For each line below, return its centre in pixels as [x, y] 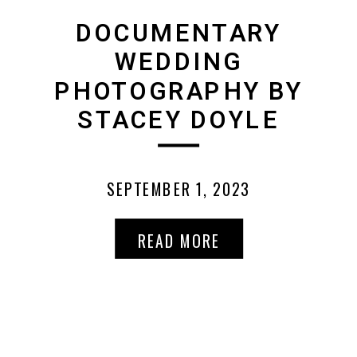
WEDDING [178, 63]
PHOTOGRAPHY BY [178, 92]
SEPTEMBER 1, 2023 [178, 189]
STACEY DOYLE [178, 120]
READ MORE [179, 241]
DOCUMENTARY [178, 33]
